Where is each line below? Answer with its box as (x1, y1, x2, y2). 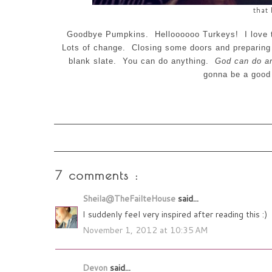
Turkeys (202, 30, 236, 39)
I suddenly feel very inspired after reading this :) (83, 208, 267, 221)
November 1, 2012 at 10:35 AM (83, 224, 208, 237)
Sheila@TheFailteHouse (83, 192, 178, 205)
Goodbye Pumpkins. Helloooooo (66, 30, 203, 39)
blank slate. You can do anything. (69, 56, 215, 66)
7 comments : (55, 168, 139, 183)
